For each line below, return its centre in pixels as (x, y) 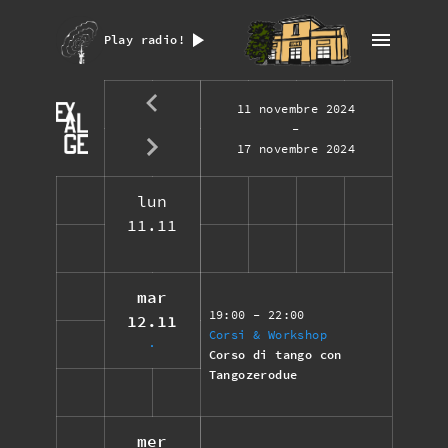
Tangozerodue (253, 374)
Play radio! (144, 39)
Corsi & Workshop (267, 334)
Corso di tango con (275, 354)
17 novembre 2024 (296, 148)
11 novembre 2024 (296, 108)
